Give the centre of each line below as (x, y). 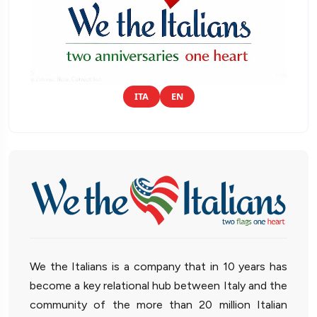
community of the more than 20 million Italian (158, 305)
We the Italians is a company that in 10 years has (158, 267)
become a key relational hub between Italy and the (158, 286)
